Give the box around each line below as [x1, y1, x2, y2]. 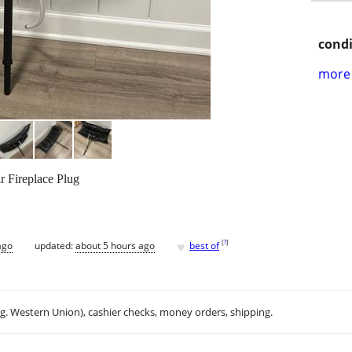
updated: [35, 238, 75, 252]
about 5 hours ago [75, 238, 155, 252]
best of [189, 238, 219, 252]
